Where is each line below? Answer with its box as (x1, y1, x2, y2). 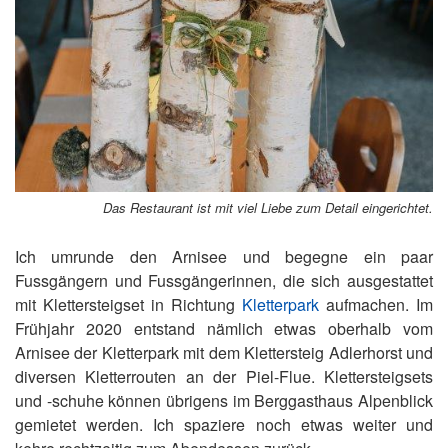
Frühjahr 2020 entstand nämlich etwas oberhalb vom (15, 316, 433, 340)
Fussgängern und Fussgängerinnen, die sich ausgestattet (15, 268, 433, 292)
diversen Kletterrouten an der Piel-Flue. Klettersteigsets (15, 364, 433, 388)
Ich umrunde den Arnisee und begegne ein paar (15, 244, 433, 268)
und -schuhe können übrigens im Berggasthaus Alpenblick (15, 388, 433, 412)
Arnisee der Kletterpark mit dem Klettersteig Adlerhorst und (15, 340, 433, 364)
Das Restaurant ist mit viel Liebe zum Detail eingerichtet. (103, 197, 433, 217)
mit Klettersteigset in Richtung (15, 292, 242, 316)
